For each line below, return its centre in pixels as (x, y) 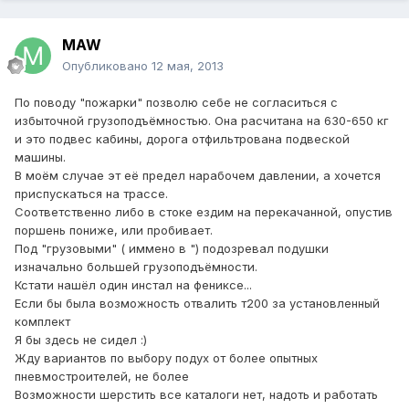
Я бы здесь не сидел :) (81, 340)
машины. (40, 157)
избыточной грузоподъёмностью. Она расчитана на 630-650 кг (202, 121)
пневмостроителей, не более (102, 377)
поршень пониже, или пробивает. (114, 231)
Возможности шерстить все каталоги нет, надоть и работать (196, 395)
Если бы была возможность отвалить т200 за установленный (197, 304)
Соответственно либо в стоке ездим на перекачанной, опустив (204, 212)
